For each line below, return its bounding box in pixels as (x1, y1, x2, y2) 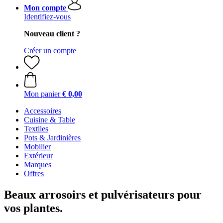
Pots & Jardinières (24, 133, 81, 142)
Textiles (24, 124, 48, 133)
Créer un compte (24, 46, 76, 55)
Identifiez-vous (24, 12, 71, 21)
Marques (24, 160, 51, 169)
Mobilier (24, 142, 51, 151)
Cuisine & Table (24, 115, 75, 124)
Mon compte (24, 3, 66, 12)
